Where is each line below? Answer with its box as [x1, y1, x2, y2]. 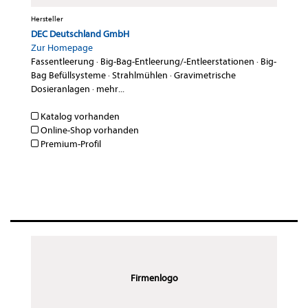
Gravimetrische [174, 69, 236, 82]
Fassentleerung [31, 56, 94, 68]
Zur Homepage [31, 42, 93, 54]
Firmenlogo [130, 272, 178, 285]
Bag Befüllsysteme [31, 69, 106, 82]
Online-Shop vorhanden [38, 124, 139, 137]
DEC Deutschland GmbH [31, 28, 129, 41]
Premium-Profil [38, 138, 101, 151]
